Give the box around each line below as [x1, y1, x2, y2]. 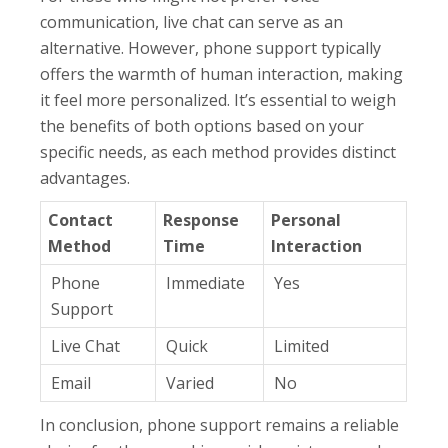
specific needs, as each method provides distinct [40, 141, 397, 164]
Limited [274, 335, 330, 358]
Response [163, 209, 240, 232]
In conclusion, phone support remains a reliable [40, 414, 400, 437]
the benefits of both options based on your [40, 115, 365, 138]
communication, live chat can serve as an [40, 11, 344, 34]
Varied [166, 372, 215, 395]
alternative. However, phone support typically [40, 37, 382, 60]
